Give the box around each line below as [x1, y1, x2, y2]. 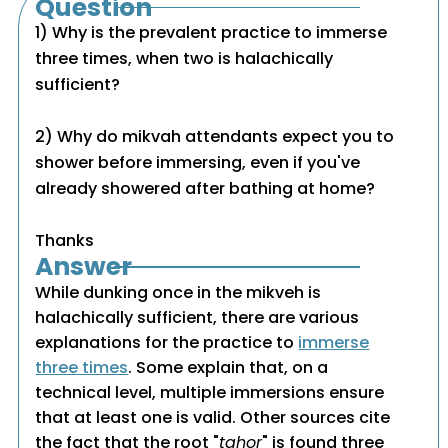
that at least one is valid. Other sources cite [35, 406, 391, 430]
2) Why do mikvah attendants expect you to [35, 125, 395, 149]
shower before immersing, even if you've [35, 151, 361, 175]
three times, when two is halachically [35, 47, 334, 71]
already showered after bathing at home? [35, 177, 376, 201]
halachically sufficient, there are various [35, 306, 360, 330]
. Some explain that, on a [128, 356, 329, 380]
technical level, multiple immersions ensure [35, 381, 385, 405]
